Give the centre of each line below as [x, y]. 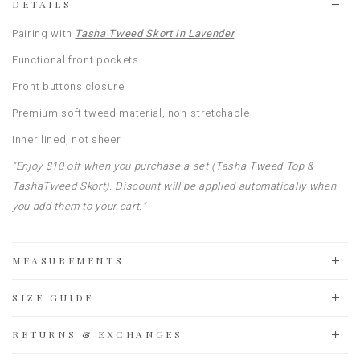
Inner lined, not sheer [67, 140]
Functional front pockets [76, 60]
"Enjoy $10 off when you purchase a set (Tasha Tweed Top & [164, 166]
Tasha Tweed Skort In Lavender [155, 34]
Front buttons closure [68, 87]
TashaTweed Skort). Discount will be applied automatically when [174, 186]
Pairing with [44, 34]
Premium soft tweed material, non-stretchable [131, 113]
